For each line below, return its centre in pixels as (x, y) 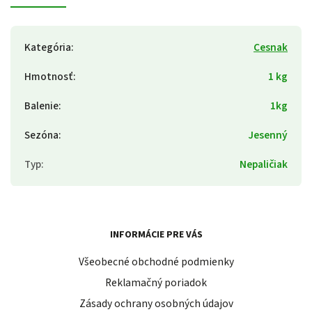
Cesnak (271, 47)
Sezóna (41, 135)
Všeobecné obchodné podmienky (156, 262)
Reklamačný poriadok (156, 283)
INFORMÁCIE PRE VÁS (156, 234)
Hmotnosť (49, 76)
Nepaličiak (264, 164)
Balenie (41, 106)
